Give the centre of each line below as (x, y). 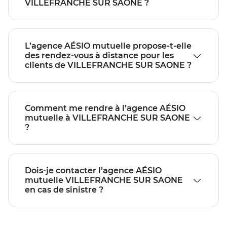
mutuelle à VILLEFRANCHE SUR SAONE (107, 118)
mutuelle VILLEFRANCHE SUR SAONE (104, 180)
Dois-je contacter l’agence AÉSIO (93, 171)
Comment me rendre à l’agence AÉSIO (105, 108)
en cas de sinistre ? (64, 190)
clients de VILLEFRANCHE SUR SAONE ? (108, 65)
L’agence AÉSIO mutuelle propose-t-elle (108, 46)
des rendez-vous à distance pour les (99, 56)
